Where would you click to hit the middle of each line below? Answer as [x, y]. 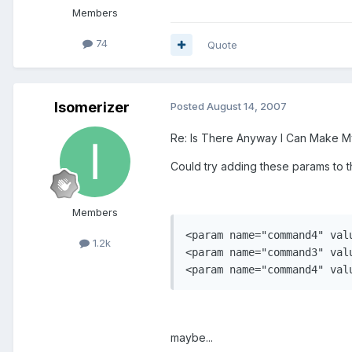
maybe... [192, 337]
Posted [189, 106]
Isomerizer [92, 107]
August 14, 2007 [247, 106]
